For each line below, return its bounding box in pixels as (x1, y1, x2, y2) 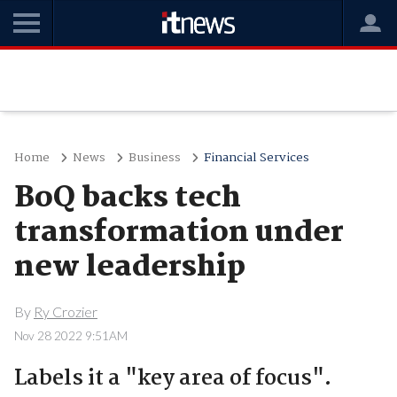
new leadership (13, 244, 245, 292)
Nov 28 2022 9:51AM (13, 328, 128, 343)
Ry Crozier (33, 302, 97, 320)
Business (128, 148, 181, 167)
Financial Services (203, 148, 309, 167)
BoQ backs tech (13, 175, 241, 222)
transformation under (13, 209, 344, 257)
